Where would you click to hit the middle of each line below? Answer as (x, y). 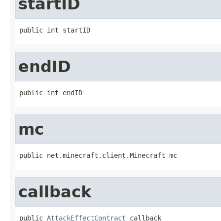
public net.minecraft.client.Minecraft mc (98, 155)
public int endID (51, 92)
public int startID (55, 30)
